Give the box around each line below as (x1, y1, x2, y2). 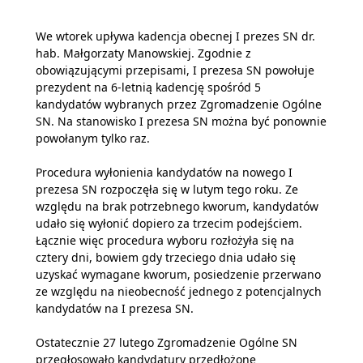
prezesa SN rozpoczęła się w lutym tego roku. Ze (36, 181, 298, 197)
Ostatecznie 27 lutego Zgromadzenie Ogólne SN (36, 334, 297, 350)
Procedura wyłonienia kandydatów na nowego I (36, 164, 293, 180)
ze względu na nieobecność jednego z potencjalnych (36, 283, 322, 299)
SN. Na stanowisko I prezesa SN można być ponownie (36, 113, 327, 129)
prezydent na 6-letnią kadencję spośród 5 (36, 79, 261, 95)
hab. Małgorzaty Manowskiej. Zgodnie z (36, 45, 251, 61)
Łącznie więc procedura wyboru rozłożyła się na (36, 232, 294, 248)
